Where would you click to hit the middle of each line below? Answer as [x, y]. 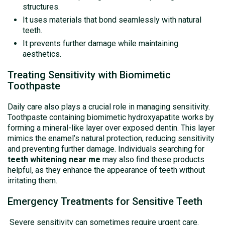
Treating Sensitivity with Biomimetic [89, 75]
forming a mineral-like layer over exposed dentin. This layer [111, 128]
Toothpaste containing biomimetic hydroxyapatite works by [111, 117]
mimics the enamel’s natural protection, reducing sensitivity [111, 138]
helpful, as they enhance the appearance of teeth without [106, 170]
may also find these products [152, 159]
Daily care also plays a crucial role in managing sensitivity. [109, 107]
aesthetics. [42, 54]
